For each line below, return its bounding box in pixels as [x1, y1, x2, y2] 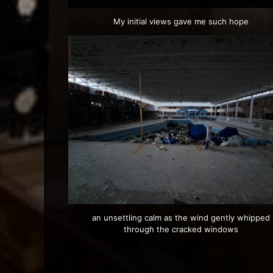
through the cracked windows [124, 224, 238, 235]
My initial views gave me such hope [113, 16, 249, 26]
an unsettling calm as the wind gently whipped [92, 213, 270, 223]
